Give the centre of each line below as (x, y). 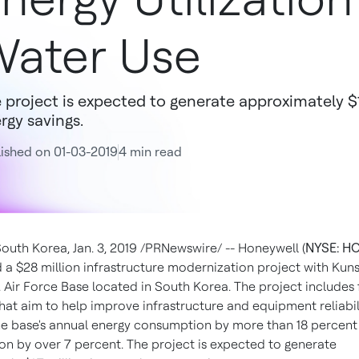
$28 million (48, 267)
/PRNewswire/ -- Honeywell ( (221, 248)
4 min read (150, 152)
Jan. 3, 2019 (105, 248)
